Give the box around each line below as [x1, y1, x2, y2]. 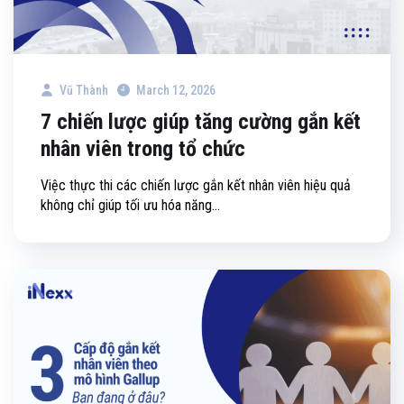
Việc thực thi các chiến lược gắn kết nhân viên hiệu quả [41, 176, 351, 194]
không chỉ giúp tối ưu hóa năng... [41, 196, 220, 214]
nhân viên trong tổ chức [41, 135, 245, 161]
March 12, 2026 [136, 82, 216, 97]
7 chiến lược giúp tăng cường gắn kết [41, 108, 361, 134]
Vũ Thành [57, 82, 108, 97]
